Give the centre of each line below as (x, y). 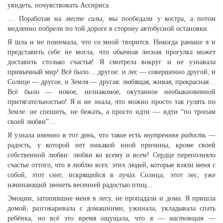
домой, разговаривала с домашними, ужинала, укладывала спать (111, 208)
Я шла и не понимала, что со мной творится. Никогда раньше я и (111, 42)
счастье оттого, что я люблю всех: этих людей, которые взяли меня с (111, 165)
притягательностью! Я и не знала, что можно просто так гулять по (111, 102)
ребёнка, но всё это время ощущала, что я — (89, 218)
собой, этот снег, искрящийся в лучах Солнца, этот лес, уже (111, 175)
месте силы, (85, 19)
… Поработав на (37, 19)
